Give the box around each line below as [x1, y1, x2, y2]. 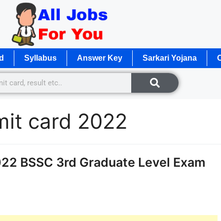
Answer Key [77, 53, 122, 62]
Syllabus [24, 53, 57, 62]
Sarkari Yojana [143, 53, 197, 62]
